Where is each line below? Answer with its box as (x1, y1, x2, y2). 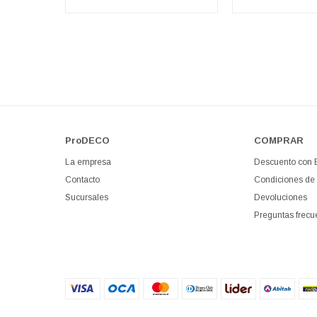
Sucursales (65, 192, 108, 202)
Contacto (65, 174, 100, 185)
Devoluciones (253, 192, 307, 202)
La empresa (65, 156, 111, 167)
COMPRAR (253, 134, 304, 146)
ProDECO (65, 134, 110, 146)
